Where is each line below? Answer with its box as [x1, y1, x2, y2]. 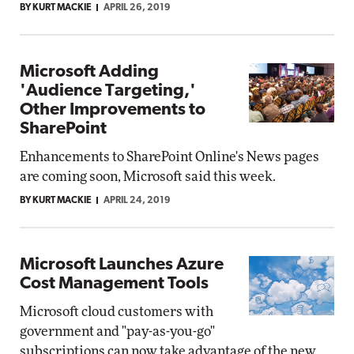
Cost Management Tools [20, 275, 209, 293]
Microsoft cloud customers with [20, 305, 213, 318]
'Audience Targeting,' [20, 82, 196, 100]
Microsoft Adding [20, 63, 159, 81]
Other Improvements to [20, 101, 205, 119]
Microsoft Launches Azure [20, 256, 224, 274]
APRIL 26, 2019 [104, 3, 171, 13]
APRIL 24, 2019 [104, 196, 171, 205]
